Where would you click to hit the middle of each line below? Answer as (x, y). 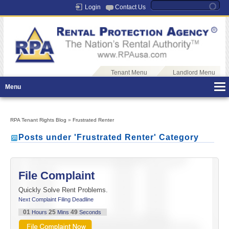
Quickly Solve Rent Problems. (63, 190)
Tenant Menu (129, 73)
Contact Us (130, 7)
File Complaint (56, 176)
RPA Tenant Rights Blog (38, 120)
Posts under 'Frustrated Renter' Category (109, 138)
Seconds (90, 212)
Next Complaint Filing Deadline (56, 200)
